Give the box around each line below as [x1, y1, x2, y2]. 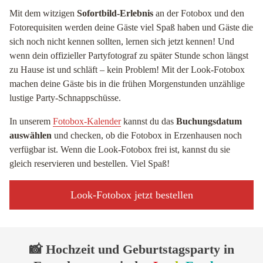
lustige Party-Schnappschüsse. [9, 93, 121, 103]
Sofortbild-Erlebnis [77, 8, 153, 18]
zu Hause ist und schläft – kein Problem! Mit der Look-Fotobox [9, 65, 245, 75]
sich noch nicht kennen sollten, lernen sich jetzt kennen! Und [9, 36, 234, 46]
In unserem [9, 116, 53, 126]
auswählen [9, 130, 52, 140]
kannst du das [121, 116, 176, 126]
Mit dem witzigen [9, 8, 77, 18]
